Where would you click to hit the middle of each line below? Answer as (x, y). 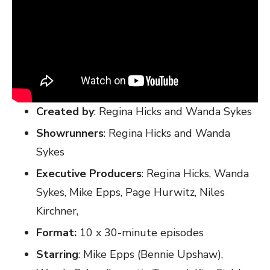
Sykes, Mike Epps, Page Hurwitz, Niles (130, 192)
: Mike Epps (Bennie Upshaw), (151, 254)
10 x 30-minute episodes (140, 232)
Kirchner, (57, 211)
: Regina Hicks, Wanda (195, 173)
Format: (56, 232)
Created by (65, 111)
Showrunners (70, 133)
